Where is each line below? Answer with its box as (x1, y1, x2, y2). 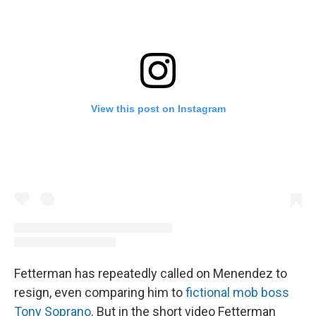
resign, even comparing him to (14, 285, 186, 300)
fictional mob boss (186, 285, 289, 300)
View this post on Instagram (90, 102, 226, 114)
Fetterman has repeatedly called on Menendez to (14, 266, 287, 281)
